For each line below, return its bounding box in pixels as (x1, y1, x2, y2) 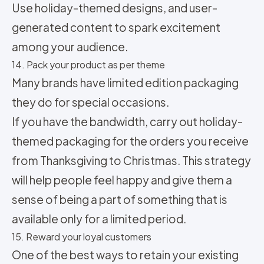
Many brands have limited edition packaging (12, 75, 239, 90)
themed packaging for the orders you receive (12, 134, 249, 148)
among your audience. (12, 39, 128, 54)
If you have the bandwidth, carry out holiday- (12, 114, 243, 129)
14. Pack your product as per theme (12, 58, 165, 71)
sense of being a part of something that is (12, 192, 227, 207)
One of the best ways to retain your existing (12, 247, 239, 262)
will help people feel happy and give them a (12, 173, 232, 187)
